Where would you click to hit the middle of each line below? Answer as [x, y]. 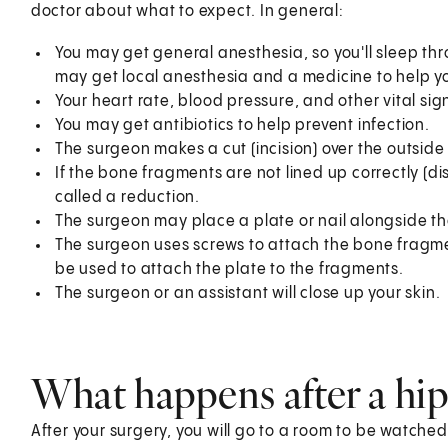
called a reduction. [127, 197]
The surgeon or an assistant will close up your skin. [247, 293]
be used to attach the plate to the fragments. [229, 269]
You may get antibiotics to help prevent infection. [242, 125]
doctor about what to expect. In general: [187, 11]
